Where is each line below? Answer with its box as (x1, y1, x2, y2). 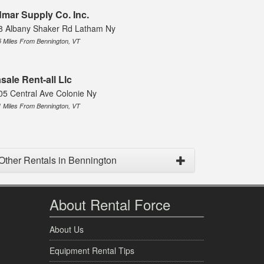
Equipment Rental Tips (49, 245, 134, 257)
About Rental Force (49, 194, 170, 215)
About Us (49, 223, 84, 236)
